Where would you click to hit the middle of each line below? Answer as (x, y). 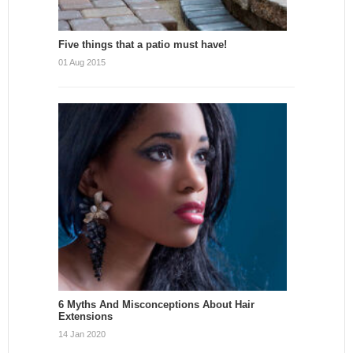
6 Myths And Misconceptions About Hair (156, 304)
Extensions (85, 316)
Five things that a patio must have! (143, 45)
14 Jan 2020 (82, 334)
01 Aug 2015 (82, 63)
